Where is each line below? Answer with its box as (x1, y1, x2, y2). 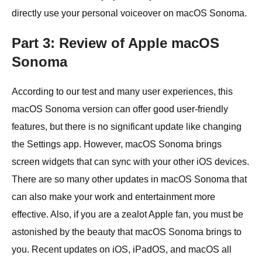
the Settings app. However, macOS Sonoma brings (12, 139, 222, 149)
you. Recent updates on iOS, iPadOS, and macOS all (12, 244, 232, 254)
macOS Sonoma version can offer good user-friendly (12, 104, 228, 114)
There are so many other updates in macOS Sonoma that (12, 174, 247, 184)
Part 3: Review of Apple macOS (12, 35, 219, 51)
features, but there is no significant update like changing (12, 121, 242, 132)
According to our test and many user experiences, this (12, 86, 233, 96)
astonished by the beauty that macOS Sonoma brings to (12, 226, 242, 237)
